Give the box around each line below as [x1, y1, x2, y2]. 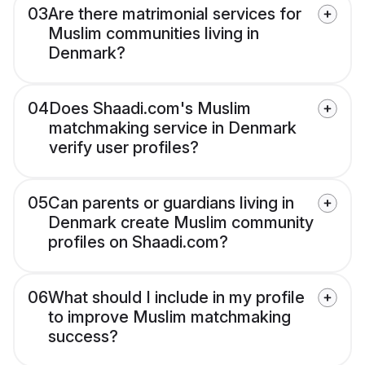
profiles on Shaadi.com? [48, 232, 228, 253]
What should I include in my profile [48, 288, 305, 308]
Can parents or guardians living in [48, 193, 294, 213]
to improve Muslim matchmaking [48, 307, 291, 328]
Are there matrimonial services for [48, 4, 301, 24]
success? [48, 327, 118, 347]
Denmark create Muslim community [48, 213, 314, 233]
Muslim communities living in [48, 24, 259, 44]
